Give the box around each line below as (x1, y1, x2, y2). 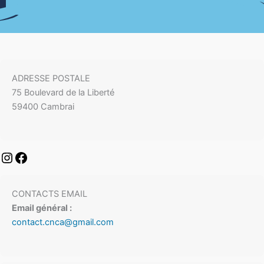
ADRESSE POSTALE (12, 72, 90, 84)
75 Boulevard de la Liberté (12, 87, 114, 98)
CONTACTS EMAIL (12, 189, 87, 200)
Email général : (12, 203, 72, 214)
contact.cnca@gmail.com (12, 217, 114, 228)
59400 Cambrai (12, 101, 74, 112)
